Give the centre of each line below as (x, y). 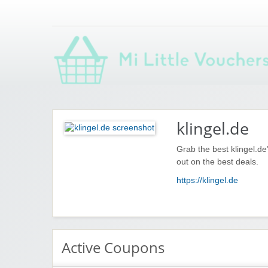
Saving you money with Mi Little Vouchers (130, 97)
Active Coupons (113, 247)
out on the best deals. (217, 162)
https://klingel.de (207, 180)
